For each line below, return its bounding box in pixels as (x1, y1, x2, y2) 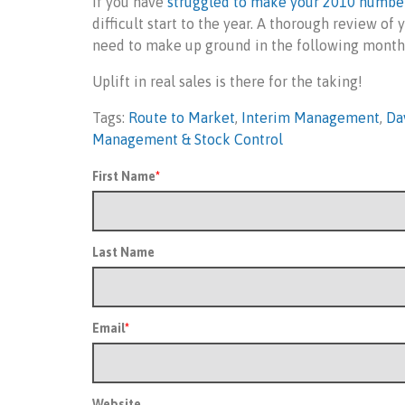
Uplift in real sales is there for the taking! (92, 73, 363, 89)
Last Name (92, 245, 155, 259)
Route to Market (128, 109, 235, 126)
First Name (92, 169, 155, 184)
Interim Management (241, 109, 380, 126)
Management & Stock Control (92, 131, 283, 147)
